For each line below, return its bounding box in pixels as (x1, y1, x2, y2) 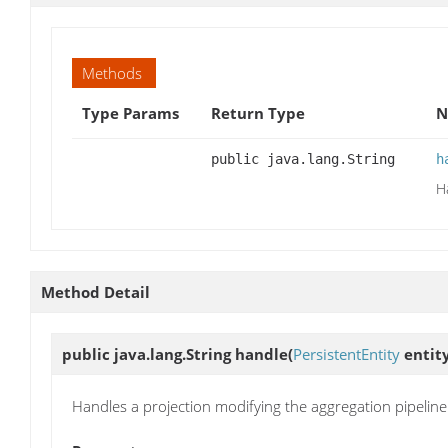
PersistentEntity (293, 344, 400, 365)
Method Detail (41, 282, 150, 303)
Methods (82, 63, 142, 84)
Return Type (211, 103, 305, 124)
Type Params (82, 103, 179, 124)
